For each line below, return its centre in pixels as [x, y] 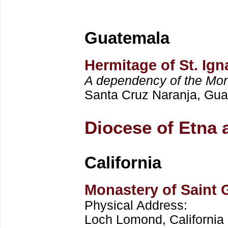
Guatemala [127, 38]
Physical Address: [136, 205]
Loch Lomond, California [154, 220]
